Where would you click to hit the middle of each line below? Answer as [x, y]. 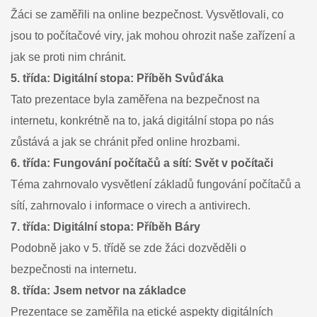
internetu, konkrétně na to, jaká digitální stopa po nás [142, 121]
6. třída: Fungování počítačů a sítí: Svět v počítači [142, 163]
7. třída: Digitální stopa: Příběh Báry [105, 227]
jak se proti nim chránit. [68, 57]
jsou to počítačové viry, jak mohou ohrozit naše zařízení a [153, 36]
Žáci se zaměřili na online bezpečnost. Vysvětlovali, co [147, 15]
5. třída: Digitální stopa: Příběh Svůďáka [117, 78]
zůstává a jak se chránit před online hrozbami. [125, 142]
